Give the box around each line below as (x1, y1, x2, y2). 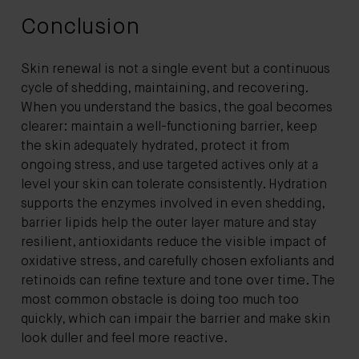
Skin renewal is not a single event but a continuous (21, 63, 330, 76)
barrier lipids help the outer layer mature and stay (21, 216, 317, 230)
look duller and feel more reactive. (21, 332, 228, 345)
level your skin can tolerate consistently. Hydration (21, 178, 327, 192)
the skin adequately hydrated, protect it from (21, 139, 289, 153)
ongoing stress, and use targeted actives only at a (21, 159, 318, 172)
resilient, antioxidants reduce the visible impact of (21, 236, 326, 249)
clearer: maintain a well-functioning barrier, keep (21, 120, 317, 134)
